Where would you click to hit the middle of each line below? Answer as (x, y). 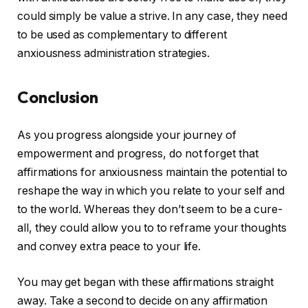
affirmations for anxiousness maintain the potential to (152, 173)
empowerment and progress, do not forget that (138, 154)
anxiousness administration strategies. (113, 54)
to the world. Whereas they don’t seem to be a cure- (150, 210)
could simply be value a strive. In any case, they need (152, 16)
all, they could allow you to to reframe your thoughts (152, 228)
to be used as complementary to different (122, 35)
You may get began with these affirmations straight (146, 282)
